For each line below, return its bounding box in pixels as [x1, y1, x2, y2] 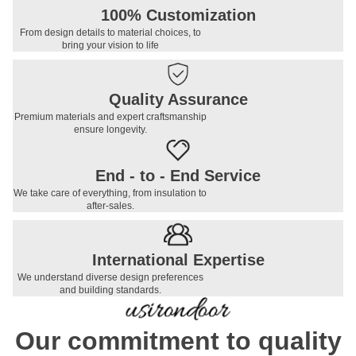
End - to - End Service [95, 167, 261, 185]
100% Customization [100, 6, 256, 25]
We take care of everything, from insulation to [14, 188, 207, 199]
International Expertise [91, 251, 265, 269]
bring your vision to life [61, 40, 159, 52]
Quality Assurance [108, 91, 248, 109]
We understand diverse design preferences [17, 272, 203, 284]
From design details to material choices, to [19, 27, 201, 39]
